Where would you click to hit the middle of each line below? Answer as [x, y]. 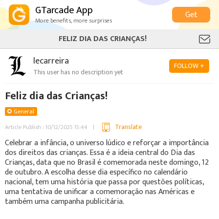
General [24, 111]
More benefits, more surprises [74, 21]
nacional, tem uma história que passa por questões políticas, [104, 182]
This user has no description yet [78, 72]
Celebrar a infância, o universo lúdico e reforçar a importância [107, 143]
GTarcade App [64, 10]
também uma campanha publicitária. [65, 201]
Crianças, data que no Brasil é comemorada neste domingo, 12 [107, 162]
